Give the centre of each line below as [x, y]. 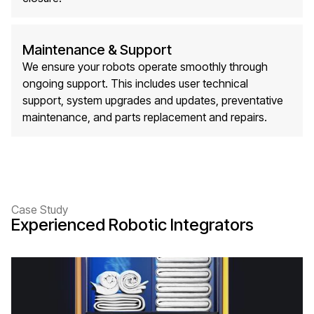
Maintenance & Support [97, 50]
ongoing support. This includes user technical [135, 84]
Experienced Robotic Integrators [132, 225]
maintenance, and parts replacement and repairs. [145, 117]
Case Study [40, 210]
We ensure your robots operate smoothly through [145, 67]
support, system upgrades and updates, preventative [153, 101]
